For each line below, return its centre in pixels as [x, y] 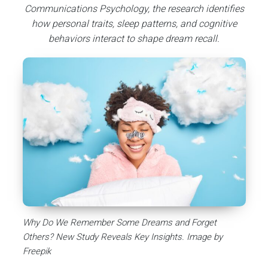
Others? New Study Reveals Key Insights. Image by [122, 237]
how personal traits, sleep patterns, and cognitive [134, 24]
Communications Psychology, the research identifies [134, 9]
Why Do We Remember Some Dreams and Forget [119, 223]
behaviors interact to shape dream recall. [134, 39]
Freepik [36, 252]
